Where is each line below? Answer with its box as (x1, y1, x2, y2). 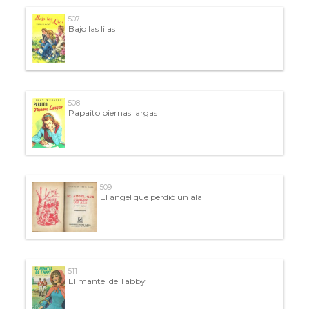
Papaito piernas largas (68, 107, 158, 118)
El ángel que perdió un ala (99, 191, 202, 202)
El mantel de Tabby (68, 275, 146, 286)
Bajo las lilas (68, 23, 115, 34)
